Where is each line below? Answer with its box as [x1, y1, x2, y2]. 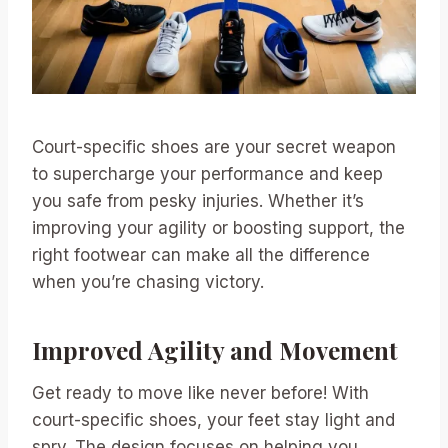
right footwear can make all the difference [32, 244, 370, 265]
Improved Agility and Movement [32, 333, 398, 366]
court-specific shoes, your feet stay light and [32, 409, 395, 430]
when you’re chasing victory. [32, 271, 264, 292]
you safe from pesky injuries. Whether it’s [32, 190, 364, 211]
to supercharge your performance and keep [32, 163, 383, 184]
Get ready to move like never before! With [32, 382, 369, 403]
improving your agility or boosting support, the [32, 217, 405, 238]
